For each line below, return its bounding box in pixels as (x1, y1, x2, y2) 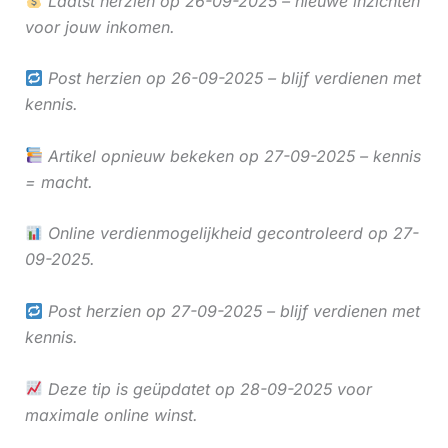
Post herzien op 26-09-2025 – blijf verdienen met (42, 68, 421, 89)
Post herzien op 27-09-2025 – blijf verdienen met (42, 300, 420, 321)
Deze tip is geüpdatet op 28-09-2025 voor (42, 378, 372, 399)
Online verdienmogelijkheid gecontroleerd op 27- (42, 223, 419, 244)
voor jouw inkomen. (24, 16, 175, 37)
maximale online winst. (24, 404, 198, 425)
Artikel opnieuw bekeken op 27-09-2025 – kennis (42, 145, 421, 166)
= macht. (24, 171, 93, 192)
